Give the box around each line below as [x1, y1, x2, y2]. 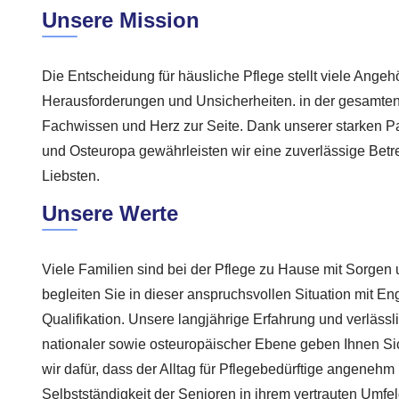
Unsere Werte [42, 200, 178, 225]
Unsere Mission [42, 8, 199, 33]
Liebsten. [42, 168, 100, 184]
